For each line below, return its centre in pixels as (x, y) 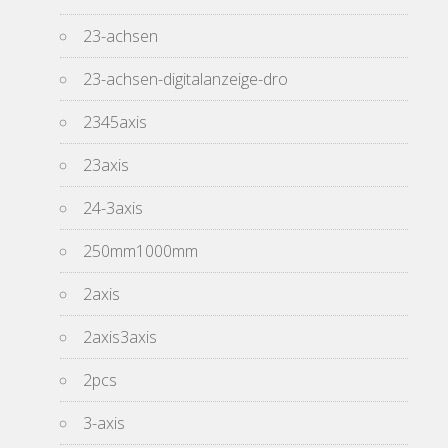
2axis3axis (120, 337)
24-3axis (113, 208)
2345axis (115, 122)
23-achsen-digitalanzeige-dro (185, 79)
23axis (106, 165)
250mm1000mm (140, 251)
